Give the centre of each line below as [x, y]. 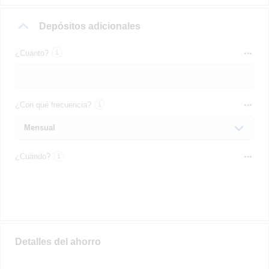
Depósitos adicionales [90, 26]
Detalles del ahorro [58, 242]
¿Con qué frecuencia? [53, 104]
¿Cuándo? [33, 157]
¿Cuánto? [32, 53]
